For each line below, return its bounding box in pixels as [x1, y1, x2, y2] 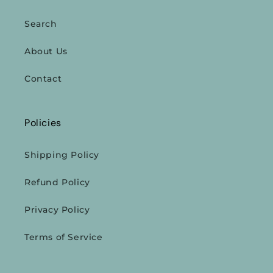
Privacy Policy [24, 204, 90, 215]
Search [24, 18, 57, 29]
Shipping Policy [24, 149, 99, 160]
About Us [24, 46, 68, 57]
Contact [24, 73, 62, 84]
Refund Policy [24, 177, 90, 188]
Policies [24, 116, 62, 129]
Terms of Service [24, 232, 103, 243]
